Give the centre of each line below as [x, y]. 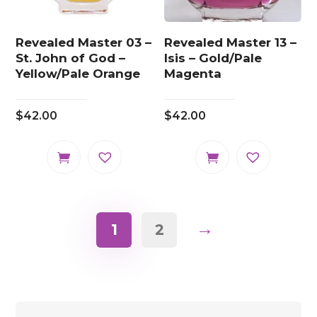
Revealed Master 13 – [231, 43]
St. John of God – [71, 58]
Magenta [193, 74]
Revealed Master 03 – [84, 43]
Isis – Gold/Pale [213, 58]
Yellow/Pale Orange [78, 74]
